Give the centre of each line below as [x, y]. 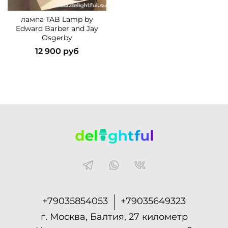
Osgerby [57, 37]
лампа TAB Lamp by [57, 19]
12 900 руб [57, 51]
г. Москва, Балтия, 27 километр [114, 217]
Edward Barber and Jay [57, 28]
